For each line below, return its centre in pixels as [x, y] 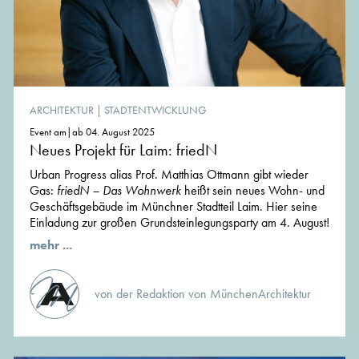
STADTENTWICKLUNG [155, 109]
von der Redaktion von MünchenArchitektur [203, 293]
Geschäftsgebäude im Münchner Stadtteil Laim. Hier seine [173, 206]
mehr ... [51, 244]
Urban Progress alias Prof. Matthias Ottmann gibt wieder [169, 174]
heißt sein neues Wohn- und [253, 190]
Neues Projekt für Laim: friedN [123, 149]
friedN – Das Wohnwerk [119, 190]
